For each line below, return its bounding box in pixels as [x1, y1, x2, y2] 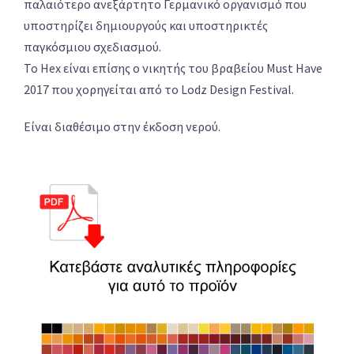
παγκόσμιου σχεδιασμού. [24, 39, 161, 55]
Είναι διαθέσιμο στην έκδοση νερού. [24, 119, 220, 135]
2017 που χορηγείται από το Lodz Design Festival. [24, 81, 294, 98]
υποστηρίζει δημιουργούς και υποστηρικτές [24, 17, 268, 34]
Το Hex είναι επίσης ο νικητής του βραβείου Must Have [24, 60, 322, 77]
